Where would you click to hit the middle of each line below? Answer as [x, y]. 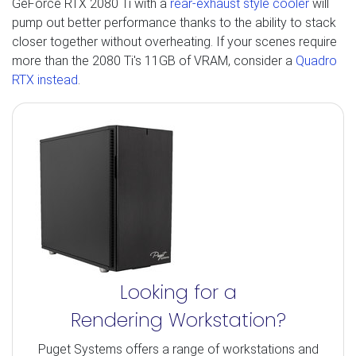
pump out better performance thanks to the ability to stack [174, 22]
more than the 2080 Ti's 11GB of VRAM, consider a [154, 60]
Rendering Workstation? [178, 319]
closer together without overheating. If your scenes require [174, 41]
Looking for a [178, 292]
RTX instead [45, 79]
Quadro [316, 60]
